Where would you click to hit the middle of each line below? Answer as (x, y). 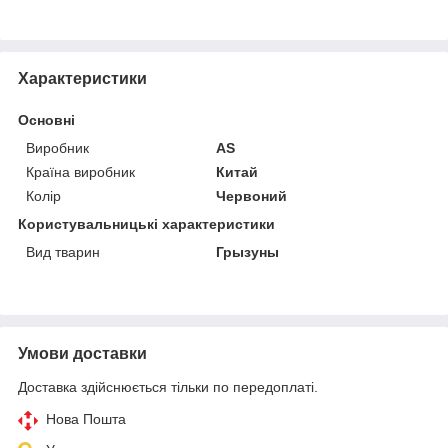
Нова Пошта (86, 418)
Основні (46, 119)
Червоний (252, 195)
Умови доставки (82, 353)
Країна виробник (80, 171)
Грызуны (248, 251)
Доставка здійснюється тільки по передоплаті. (168, 386)
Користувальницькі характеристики (146, 223)
